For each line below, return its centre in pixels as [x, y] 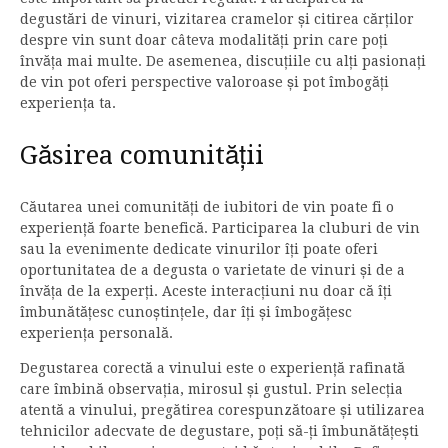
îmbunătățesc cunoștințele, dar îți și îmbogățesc [186, 311]
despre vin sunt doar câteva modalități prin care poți [204, 39]
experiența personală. [96, 332]
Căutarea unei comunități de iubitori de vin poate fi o [207, 206]
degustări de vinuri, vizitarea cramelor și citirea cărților [217, 18]
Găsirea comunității [142, 154]
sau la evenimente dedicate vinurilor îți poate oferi [199, 248]
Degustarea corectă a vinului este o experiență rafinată [212, 367]
